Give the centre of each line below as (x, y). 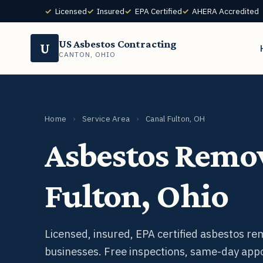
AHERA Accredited (226, 11)
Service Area (106, 119)
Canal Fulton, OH (174, 119)
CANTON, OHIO (87, 55)
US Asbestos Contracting (118, 44)
